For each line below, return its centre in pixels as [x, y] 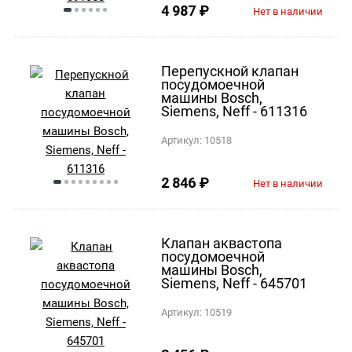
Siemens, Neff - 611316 [235, 111]
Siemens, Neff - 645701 [235, 283]
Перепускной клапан [230, 71]
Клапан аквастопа [222, 243]
